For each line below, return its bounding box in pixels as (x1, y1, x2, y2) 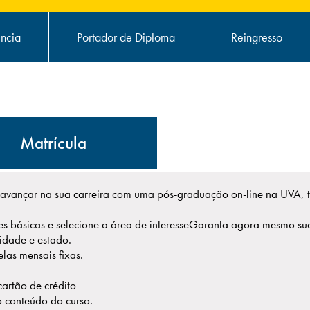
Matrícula (20, 131, 86, 154)
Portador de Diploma (77, 29, 175, 45)
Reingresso (231, 29, 282, 45)
